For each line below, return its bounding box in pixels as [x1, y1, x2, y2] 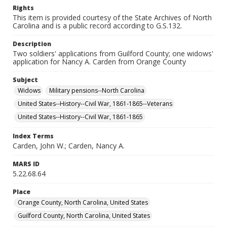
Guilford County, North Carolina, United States [18, 211, 150, 220]
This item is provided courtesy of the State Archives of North [13, 13, 212, 22]
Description [13, 40, 51, 48]
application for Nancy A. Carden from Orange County [13, 57, 186, 66]
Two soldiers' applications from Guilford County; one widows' [13, 49, 213, 58]
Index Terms [13, 132, 54, 140]
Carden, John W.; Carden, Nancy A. [13, 141, 125, 150]
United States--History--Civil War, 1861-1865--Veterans [18, 99, 172, 108]
